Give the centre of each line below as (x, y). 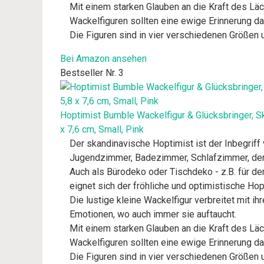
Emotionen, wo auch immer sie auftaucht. (153, 214)
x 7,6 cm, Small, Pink (102, 129)
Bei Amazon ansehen (103, 59)
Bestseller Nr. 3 (92, 73)
